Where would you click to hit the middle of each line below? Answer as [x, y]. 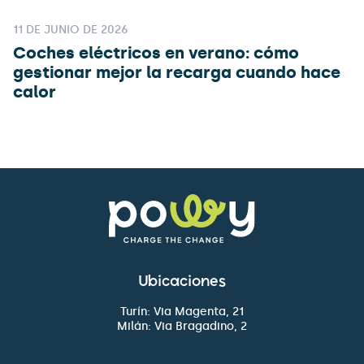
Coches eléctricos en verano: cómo [156, 53]
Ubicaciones [182, 283]
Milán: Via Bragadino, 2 [182, 327]
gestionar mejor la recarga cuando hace [177, 73]
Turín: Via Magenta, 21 [182, 312]
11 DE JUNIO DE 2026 [71, 30]
